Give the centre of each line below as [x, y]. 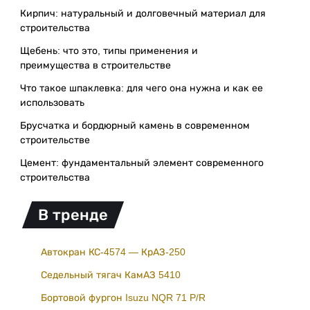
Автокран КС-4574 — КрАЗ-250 [113, 252]
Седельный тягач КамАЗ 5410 [111, 275]
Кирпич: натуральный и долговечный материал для [143, 13]
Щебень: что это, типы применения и [109, 51]
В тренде [73, 215]
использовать [52, 102]
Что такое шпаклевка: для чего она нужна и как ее [142, 88]
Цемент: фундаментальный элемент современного [142, 163]
